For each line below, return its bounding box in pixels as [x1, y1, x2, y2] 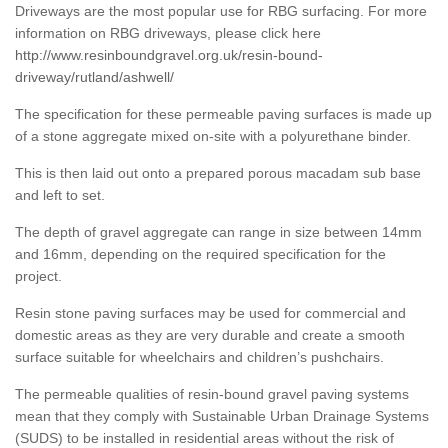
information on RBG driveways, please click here [15, 25, 321, 42]
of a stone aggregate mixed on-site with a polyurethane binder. [15, 128, 411, 145]
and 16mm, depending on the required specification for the [15, 246, 386, 263]
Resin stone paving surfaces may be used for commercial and [15, 305, 406, 322]
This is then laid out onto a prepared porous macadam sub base [15, 165, 421, 182]
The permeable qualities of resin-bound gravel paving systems [15, 386, 409, 403]
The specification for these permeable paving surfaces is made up [15, 106, 432, 123]
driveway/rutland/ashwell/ [15, 69, 174, 86]
